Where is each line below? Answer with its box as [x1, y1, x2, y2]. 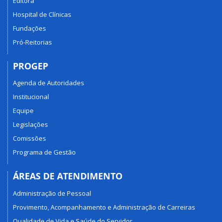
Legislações [13, 120, 48, 129]
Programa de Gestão [13, 148, 76, 157]
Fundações [13, 23, 46, 33]
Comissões [13, 134, 46, 143]
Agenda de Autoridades [13, 78, 84, 88]
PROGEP [13, 59, 48, 72]
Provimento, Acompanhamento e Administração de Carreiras [13, 202, 195, 212]
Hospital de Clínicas [13, 9, 71, 19]
